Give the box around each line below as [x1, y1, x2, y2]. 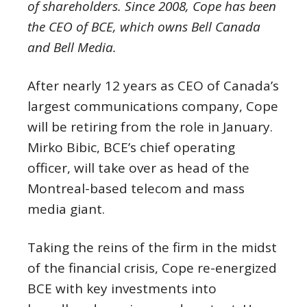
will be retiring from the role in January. [27, 118, 273, 136]
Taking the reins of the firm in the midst [27, 238, 277, 256]
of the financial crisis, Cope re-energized [27, 259, 277, 277]
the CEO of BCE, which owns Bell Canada [27, 18, 260, 36]
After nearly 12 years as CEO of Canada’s [27, 77, 279, 95]
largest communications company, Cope [27, 97, 278, 115]
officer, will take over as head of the [27, 159, 249, 177]
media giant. [27, 200, 105, 218]
